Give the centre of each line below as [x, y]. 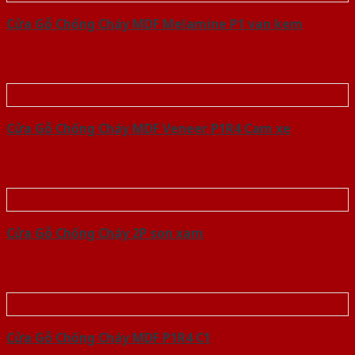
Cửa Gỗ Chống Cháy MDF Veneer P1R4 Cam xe [149, 129]
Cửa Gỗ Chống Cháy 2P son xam [105, 233]
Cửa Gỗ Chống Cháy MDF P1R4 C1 [109, 338]
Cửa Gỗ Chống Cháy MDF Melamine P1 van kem [155, 24]
